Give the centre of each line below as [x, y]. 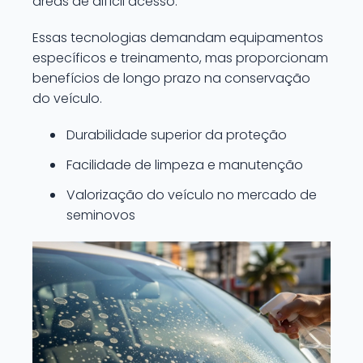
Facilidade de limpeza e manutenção [185, 165]
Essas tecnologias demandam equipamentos [178, 38]
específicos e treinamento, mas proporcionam [180, 58]
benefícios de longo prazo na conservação [171, 78]
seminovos [101, 215]
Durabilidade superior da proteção [177, 135]
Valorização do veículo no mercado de [192, 195]
